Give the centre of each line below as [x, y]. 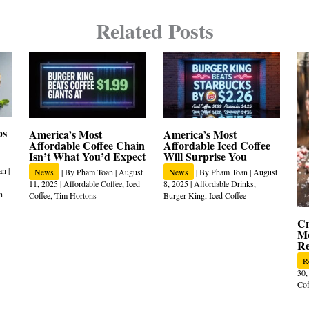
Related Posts [154, 31]
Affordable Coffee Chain [87, 146]
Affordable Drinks [223, 184]
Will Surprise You [205, 157]
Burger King [184, 196]
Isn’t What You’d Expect [88, 157]
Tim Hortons [76, 196]
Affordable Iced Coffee [217, 146]
